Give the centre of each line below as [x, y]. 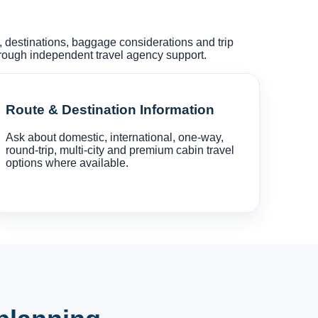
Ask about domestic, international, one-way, [114, 137]
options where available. [67, 163]
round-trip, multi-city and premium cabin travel [120, 150]
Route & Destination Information [110, 110]
